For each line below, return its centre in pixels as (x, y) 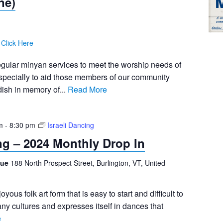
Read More (87, 90)
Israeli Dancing (70, 125)
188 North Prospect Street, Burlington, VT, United (88, 163)
